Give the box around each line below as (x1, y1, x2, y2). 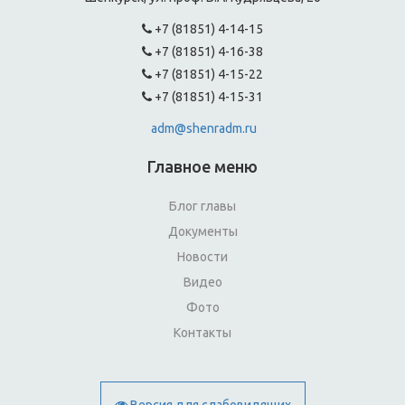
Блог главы (169, 199, 236, 213)
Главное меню (147, 157, 258, 175)
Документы (167, 224, 238, 239)
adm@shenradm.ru (151, 121, 257, 136)
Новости (177, 250, 228, 264)
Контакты (174, 325, 231, 340)
